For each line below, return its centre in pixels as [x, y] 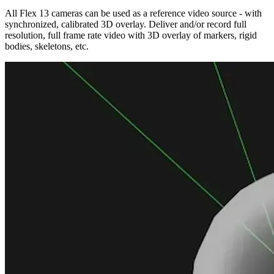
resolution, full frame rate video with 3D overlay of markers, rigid [131, 35]
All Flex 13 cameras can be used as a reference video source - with [133, 13]
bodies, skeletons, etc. [47, 46]
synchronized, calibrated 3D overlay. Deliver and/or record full [126, 24]
